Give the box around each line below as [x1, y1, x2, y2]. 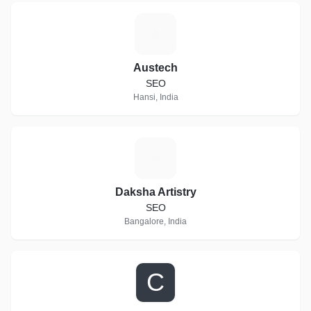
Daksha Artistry [115, 186, 196, 198]
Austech [133, 62, 178, 74]
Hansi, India [133, 92, 178, 102]
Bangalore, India [124, 217, 187, 226]
